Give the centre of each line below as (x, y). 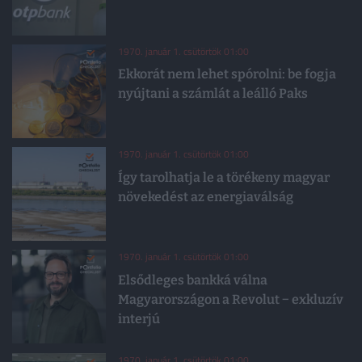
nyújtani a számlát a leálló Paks (213, 94)
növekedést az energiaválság (206, 196)
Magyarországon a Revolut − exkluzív (231, 299)
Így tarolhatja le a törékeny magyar (224, 177)
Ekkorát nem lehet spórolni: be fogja (227, 74)
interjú (139, 318)
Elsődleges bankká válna (193, 280)
